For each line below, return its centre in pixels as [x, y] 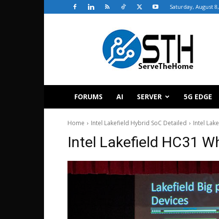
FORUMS [88, 97]
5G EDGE [198, 97]
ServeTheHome [117, 32]
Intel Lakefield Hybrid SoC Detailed [139, 123]
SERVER [149, 97]
